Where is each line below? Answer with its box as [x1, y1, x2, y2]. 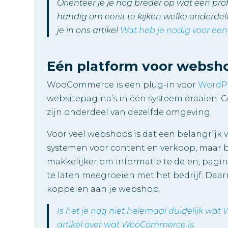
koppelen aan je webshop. [47, 184, 161, 194]
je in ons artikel [57, 25, 121, 35]
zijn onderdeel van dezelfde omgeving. [47, 107, 212, 117]
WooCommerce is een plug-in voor [47, 79, 198, 90]
